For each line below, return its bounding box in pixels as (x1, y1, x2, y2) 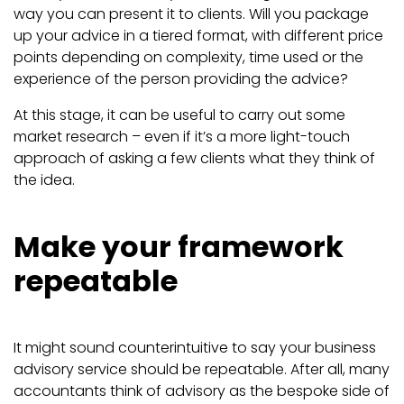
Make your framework (14, 226, 344, 268)
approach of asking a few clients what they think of (14, 148, 375, 170)
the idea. (14, 170, 78, 191)
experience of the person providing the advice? (14, 69, 352, 90)
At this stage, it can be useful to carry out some (14, 105, 345, 126)
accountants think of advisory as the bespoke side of (14, 381, 390, 402)
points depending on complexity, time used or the (14, 47, 363, 69)
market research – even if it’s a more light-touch (14, 126, 350, 148)
